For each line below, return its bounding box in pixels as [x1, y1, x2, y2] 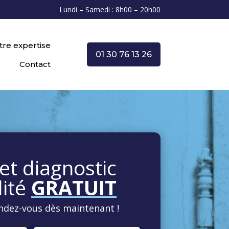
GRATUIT [31, 173, 117, 201]
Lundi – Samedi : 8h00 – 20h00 [59, 5, 161, 14]
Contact [19, 59, 51, 69]
